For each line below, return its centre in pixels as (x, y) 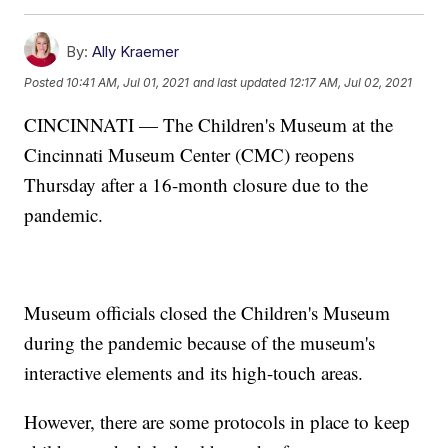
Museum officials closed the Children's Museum (207, 312)
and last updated (240, 83)
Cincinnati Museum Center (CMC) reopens (189, 154)
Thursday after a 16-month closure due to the (196, 184)
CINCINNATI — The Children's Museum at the (209, 124)
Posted (45, 83)
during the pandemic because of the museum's (200, 342)
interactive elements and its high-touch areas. (194, 372)
